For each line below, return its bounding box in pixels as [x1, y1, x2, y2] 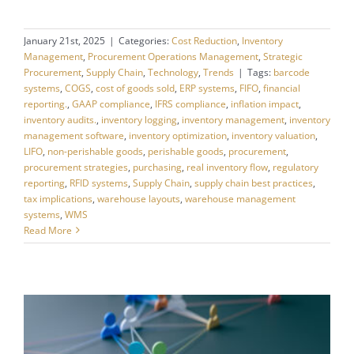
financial [262, 81, 300, 95]
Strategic [262, 49, 303, 63]
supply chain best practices [194, 175, 313, 190]
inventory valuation [231, 128, 315, 142]
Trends [202, 65, 234, 79]
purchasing [132, 160, 182, 174]
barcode [273, 65, 310, 79]
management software [23, 128, 124, 142]
